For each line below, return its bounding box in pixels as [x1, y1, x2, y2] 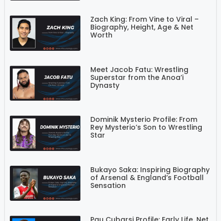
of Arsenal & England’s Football [90, 172, 204, 183]
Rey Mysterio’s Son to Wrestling [90, 122, 202, 133]
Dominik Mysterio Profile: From [90, 114, 197, 125]
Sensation [90, 180, 126, 190]
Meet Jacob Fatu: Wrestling [90, 64, 188, 74]
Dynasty [90, 80, 119, 90]
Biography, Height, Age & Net [90, 22, 193, 33]
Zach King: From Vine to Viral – [90, 14, 199, 25]
